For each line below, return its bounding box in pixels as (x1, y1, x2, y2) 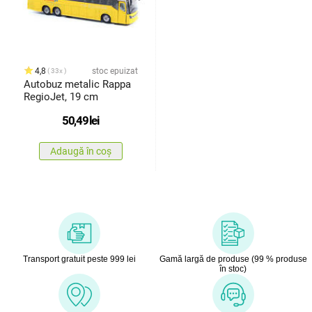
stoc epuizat (91, 65, 138, 76)
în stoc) (219, 263, 247, 274)
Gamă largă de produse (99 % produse (159, 253, 307, 264)
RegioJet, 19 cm (23, 90, 98, 103)
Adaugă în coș (49, 145, 111, 157)
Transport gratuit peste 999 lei (22, 253, 136, 264)
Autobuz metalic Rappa (23, 77, 131, 91)
